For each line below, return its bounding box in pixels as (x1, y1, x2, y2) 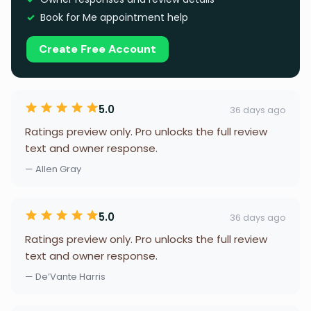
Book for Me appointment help (40, 10, 188, 24)
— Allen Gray (25, 162, 81, 176)
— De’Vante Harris (25, 270, 106, 283)
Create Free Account (39, 42, 156, 56)
